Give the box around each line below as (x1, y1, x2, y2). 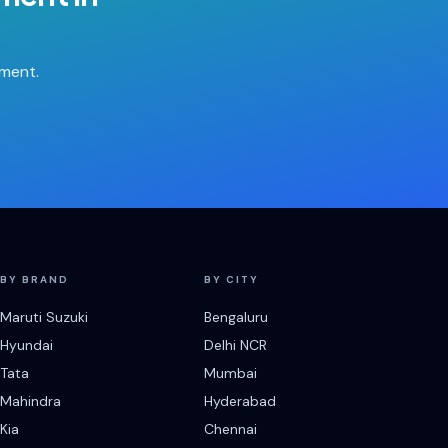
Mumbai (204, 364, 257, 382)
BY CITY (204, 273, 259, 286)
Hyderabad (204, 392, 276, 410)
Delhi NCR (204, 336, 267, 354)
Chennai (204, 420, 257, 438)
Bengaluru (204, 308, 268, 326)
